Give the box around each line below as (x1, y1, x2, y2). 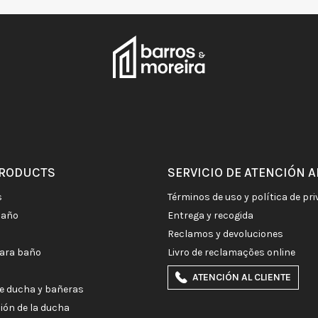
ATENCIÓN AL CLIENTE (192, 271, 291, 284)
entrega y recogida (173, 209, 253, 222)
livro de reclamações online (172, 246, 295, 259)
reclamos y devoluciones (174, 228, 283, 241)
